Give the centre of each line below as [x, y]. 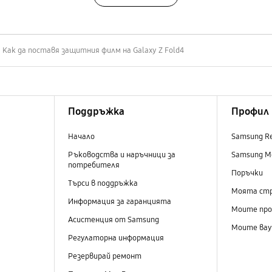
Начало [81, 136]
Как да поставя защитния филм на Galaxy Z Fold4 [93, 50]
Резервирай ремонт [104, 257]
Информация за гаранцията [119, 201]
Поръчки [248, 173]
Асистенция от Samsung [113, 219]
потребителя [93, 165]
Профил [250, 111]
